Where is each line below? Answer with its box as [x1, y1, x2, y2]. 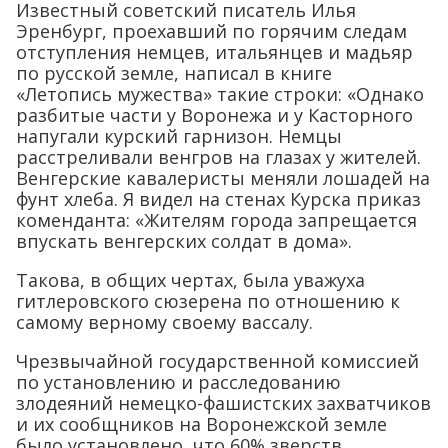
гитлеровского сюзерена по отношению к [16, 289, 400, 314]
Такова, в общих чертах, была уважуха [16, 268, 365, 293]
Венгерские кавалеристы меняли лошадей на [16, 166, 430, 191]
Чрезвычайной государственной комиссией [16, 349, 419, 374]
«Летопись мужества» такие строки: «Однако [16, 82, 424, 107]
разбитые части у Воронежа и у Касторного [16, 103, 413, 128]
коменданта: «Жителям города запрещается [16, 208, 417, 233]
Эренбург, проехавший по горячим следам [16, 19, 407, 44]
